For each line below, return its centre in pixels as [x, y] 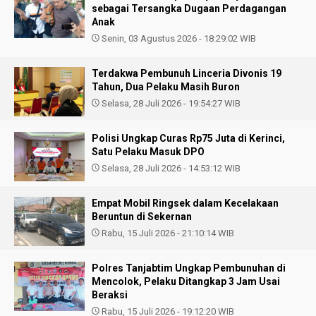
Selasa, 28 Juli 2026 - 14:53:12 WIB [170, 168]
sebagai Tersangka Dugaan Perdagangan [189, 8]
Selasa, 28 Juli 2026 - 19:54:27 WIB [170, 103]
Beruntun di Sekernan [142, 217]
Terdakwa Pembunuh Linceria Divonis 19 [187, 73]
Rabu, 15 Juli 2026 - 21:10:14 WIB [167, 233]
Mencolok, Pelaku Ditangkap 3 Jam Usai [186, 281]
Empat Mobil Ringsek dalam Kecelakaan [185, 203]
